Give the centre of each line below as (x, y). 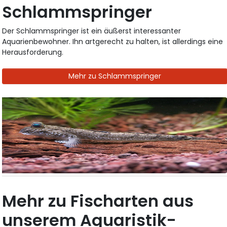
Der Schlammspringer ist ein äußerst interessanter (92, 31)
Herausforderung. (33, 52)
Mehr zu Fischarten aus (98, 201)
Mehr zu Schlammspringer (115, 76)
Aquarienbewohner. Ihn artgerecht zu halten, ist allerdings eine (113, 41)
